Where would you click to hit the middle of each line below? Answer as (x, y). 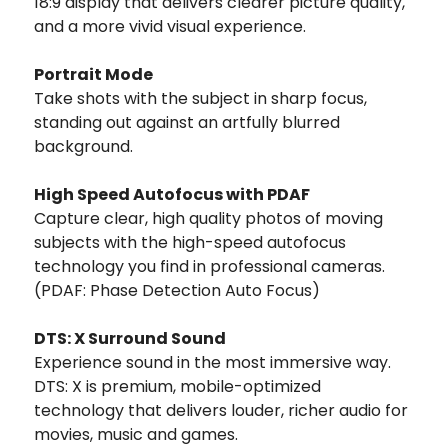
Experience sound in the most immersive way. (212, 362)
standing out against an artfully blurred (187, 122)
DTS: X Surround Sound (130, 338)
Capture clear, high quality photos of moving (208, 218)
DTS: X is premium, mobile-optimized (177, 386)
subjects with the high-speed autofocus (190, 242)
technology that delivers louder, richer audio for (221, 410)
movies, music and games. (136, 434)
